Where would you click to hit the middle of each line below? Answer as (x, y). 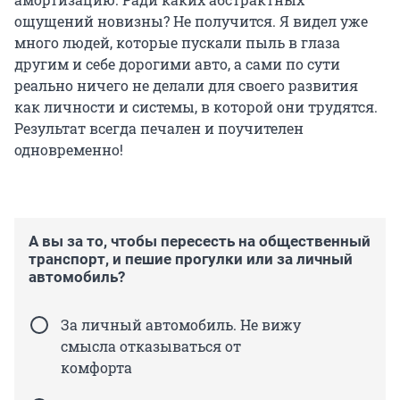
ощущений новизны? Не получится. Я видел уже (191, 21)
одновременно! (69, 149)
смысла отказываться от (151, 346)
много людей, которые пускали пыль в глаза (177, 42)
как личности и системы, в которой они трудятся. (196, 106)
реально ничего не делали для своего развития (186, 85)
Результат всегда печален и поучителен (159, 128)
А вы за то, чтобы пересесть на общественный (200, 241)
